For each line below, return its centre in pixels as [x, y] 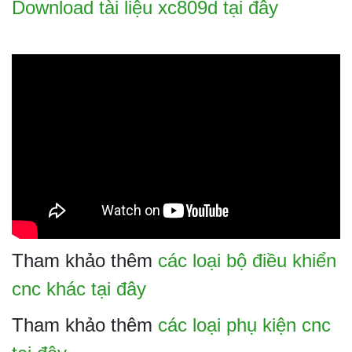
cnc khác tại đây [79, 288]
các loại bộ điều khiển [247, 260]
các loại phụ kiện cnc [244, 324]
